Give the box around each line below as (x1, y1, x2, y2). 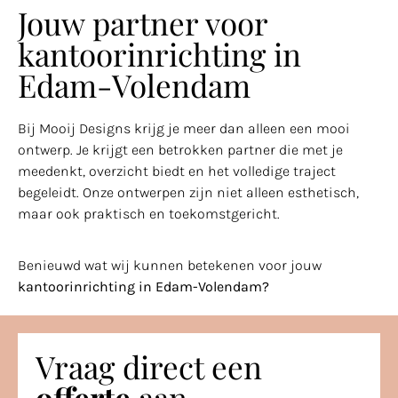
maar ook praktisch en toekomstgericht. (18, 205, 280, 223)
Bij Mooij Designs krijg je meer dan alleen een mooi (18, 120, 350, 138)
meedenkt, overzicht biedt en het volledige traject (18, 163, 336, 180)
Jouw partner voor (18, 2, 267, 44)
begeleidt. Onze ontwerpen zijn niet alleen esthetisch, (18, 184, 359, 202)
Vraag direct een (36, 346, 262, 388)
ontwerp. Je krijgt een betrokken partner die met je (18, 141, 343, 159)
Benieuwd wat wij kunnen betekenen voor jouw (18, 257, 322, 275)
